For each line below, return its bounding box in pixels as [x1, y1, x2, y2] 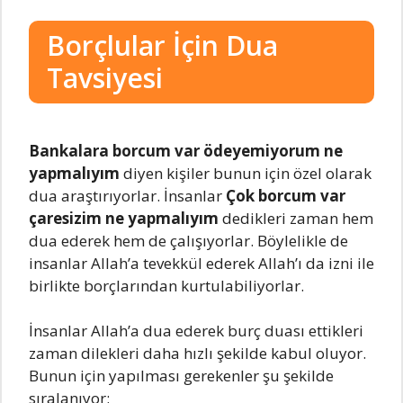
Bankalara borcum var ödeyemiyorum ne [29, 139, 343, 161]
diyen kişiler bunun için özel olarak [123, 162, 372, 184]
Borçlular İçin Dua [47, 26, 278, 64]
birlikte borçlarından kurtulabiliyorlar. [29, 274, 304, 296]
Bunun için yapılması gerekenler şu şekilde [29, 365, 334, 387]
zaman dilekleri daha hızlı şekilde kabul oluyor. [29, 343, 366, 364]
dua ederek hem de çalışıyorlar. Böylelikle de [29, 229, 348, 251]
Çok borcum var [226, 184, 345, 206]
